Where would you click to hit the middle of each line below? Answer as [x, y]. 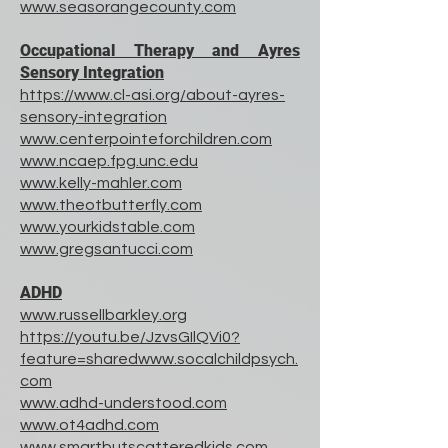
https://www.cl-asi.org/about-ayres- [152, 95]
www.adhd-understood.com [123, 403]
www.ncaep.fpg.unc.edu [109, 161]
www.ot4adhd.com [89, 425]
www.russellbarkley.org [103, 315]
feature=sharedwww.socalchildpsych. [159, 359]
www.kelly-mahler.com [101, 183]
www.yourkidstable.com [107, 227]
